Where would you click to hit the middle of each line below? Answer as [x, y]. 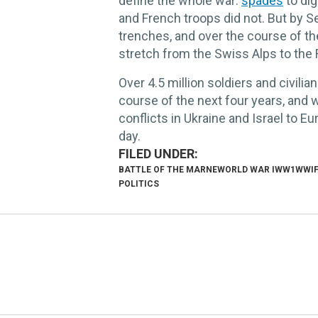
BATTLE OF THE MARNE [168, 169]
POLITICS [139, 183]
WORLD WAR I [246, 169]
